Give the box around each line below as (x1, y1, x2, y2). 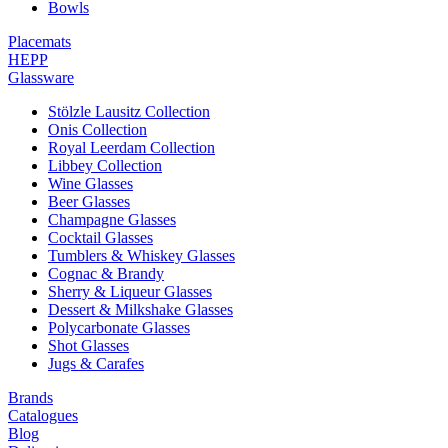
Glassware (8, 69, 74, 86)
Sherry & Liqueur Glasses (48, 283, 212, 300)
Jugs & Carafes (48, 355, 144, 372)
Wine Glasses (48, 175, 133, 192)
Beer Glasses (48, 193, 130, 210)
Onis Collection (48, 121, 147, 138)
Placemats (8, 33, 71, 50)
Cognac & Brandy (48, 265, 164, 282)
